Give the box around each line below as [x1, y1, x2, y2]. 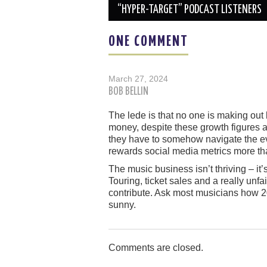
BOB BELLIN [108, 86, 148, 98]
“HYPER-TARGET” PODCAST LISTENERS [117, 4, 262, 16]
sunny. [108, 200, 136, 210]
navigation [108, 3, 160, 18]
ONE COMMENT [108, 35, 188, 49]
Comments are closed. [108, 243, 203, 253]
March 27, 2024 [108, 74, 168, 84]
